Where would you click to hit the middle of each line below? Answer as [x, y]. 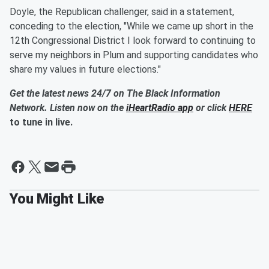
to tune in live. [41, 122]
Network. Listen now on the [68, 108]
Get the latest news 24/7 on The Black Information [115, 94]
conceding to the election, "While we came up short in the [131, 26]
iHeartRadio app [160, 108]
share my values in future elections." [85, 70]
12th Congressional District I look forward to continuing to [133, 41]
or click [211, 108]
